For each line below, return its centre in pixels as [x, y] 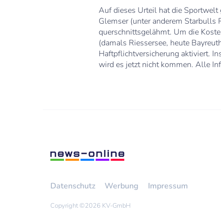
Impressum [168, 186]
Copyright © [68, 206]
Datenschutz [73, 186]
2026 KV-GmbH [108, 206]
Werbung [122, 186]
